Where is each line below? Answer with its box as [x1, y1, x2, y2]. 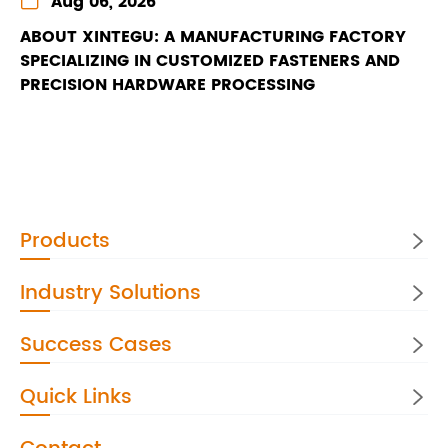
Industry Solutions [20, 277, 201, 311]
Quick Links [20, 381, 132, 415]
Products [20, 225, 110, 259]
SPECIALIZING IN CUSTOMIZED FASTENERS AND [20, 48, 400, 75]
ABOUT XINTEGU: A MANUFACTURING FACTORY [20, 24, 406, 51]
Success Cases [20, 329, 172, 363]
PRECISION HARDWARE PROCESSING [20, 72, 315, 99]
